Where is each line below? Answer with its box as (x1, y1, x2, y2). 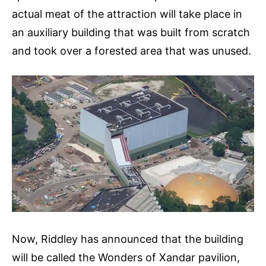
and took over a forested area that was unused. (12, 45, 251, 58)
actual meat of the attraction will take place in (12, 8, 242, 21)
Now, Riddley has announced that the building (12, 233, 243, 246)
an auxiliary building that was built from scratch (12, 26, 250, 39)
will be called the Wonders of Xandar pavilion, (12, 251, 240, 264)
